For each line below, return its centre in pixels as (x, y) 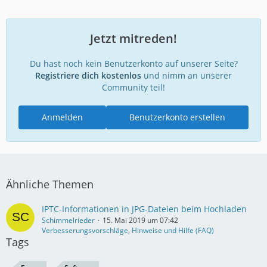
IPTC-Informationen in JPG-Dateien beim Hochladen (144, 209)
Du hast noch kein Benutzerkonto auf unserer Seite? (133, 63)
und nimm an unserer (187, 75)
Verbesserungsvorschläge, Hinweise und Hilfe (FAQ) (128, 230)
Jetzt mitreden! (133, 38)
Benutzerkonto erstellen (177, 117)
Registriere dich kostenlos (88, 75)
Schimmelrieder (68, 220)
